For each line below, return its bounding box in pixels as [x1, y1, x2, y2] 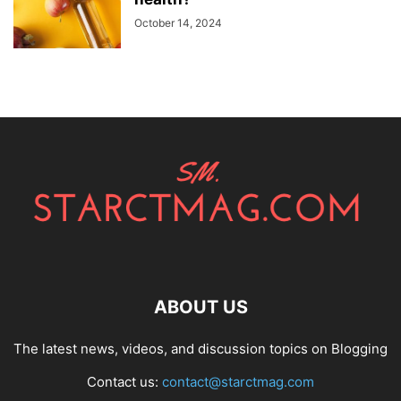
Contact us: [87, 372, 162, 390]
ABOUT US [153, 295, 248, 318]
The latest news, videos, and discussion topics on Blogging [13, 339, 388, 357]
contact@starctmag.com [162, 372, 314, 390]
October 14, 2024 [134, 15, 222, 30]
